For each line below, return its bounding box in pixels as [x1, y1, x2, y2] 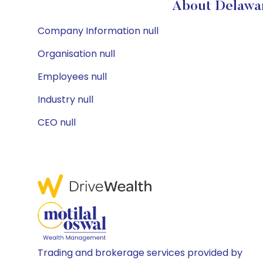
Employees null [38, 70, 107, 83]
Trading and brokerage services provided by [38, 246, 242, 259]
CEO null [38, 116, 76, 129]
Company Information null [38, 24, 159, 38]
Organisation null [38, 47, 115, 60]
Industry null [38, 93, 93, 106]
